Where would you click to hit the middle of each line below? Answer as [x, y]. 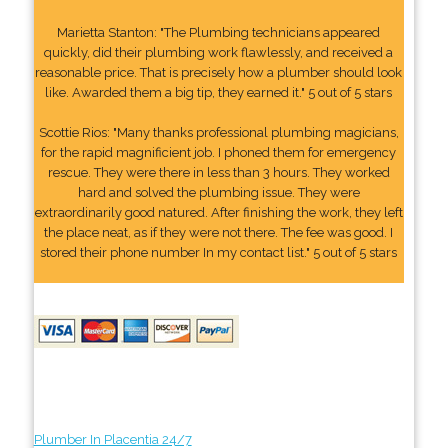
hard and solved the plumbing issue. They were [218, 192]
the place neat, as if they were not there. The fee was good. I [219, 232]
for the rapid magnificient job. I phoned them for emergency [219, 152]
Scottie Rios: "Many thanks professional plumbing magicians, [218, 132]
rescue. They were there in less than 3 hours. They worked [218, 172]
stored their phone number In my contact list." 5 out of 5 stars [219, 252]
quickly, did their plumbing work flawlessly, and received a [219, 52]
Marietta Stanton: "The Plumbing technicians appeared [219, 32]
